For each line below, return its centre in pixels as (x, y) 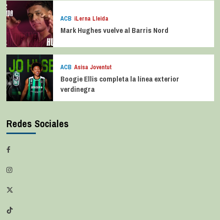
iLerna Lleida (91, 18)
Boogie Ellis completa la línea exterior (120, 79)
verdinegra (77, 89)
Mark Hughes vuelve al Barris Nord (114, 30)
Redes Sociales (37, 124)
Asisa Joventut (93, 68)
